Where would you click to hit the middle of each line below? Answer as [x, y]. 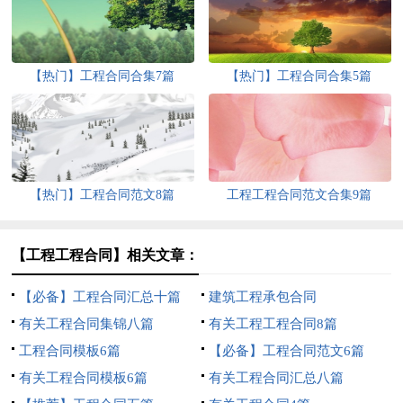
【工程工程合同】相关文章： [106, 255]
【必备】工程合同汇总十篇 [100, 297]
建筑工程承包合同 [262, 297]
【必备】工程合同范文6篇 [286, 351]
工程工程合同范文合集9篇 [299, 195]
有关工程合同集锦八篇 [87, 324]
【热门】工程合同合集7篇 [102, 76]
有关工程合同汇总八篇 [276, 378]
